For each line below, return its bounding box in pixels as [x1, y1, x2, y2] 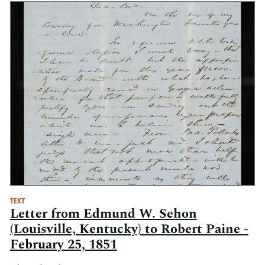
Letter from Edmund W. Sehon [9, 204, 197, 224]
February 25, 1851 [9, 235, 117, 255]
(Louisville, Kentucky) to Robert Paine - [9, 219, 248, 240]
